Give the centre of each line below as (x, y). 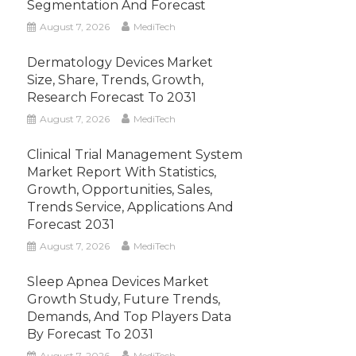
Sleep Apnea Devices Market (118, 282)
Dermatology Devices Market (120, 63)
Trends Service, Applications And (131, 207)
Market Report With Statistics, (122, 172)
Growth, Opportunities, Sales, (120, 190)
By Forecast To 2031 (91, 335)
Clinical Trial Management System (135, 155)
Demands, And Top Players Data (130, 317)
